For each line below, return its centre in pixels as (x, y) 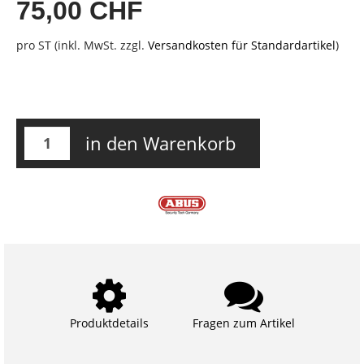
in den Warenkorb (160, 143)
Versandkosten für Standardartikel (242, 45)
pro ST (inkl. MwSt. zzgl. (82, 45)
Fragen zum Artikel (243, 323)
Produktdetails (109, 323)
